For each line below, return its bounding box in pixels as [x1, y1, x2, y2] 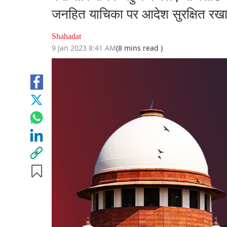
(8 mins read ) [116, 43, 163, 53]
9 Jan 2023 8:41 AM [52, 43, 116, 53]
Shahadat [52, 32, 81, 41]
